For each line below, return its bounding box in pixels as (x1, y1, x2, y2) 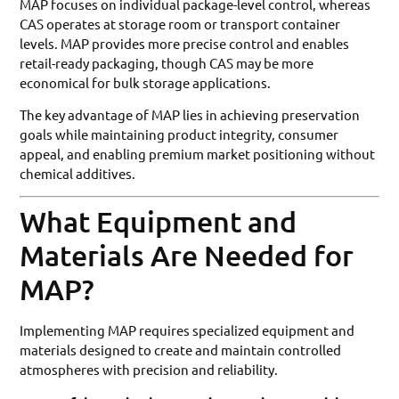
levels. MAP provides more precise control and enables (20, 34, 350, 52)
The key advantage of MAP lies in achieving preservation (20, 105, 361, 123)
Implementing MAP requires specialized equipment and (20, 322, 355, 339)
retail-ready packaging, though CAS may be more (20, 53, 314, 71)
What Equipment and (20, 204, 297, 240)
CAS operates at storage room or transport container (20, 14, 341, 32)
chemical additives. (20, 164, 136, 182)
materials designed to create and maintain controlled (20, 341, 342, 359)
